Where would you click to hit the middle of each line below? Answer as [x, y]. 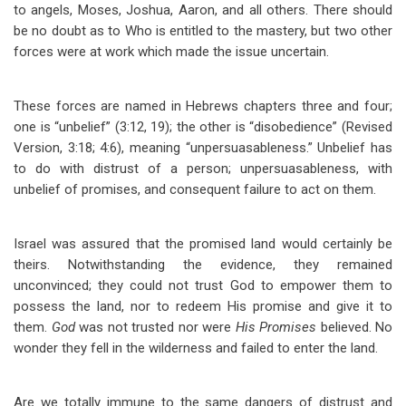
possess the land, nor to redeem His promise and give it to [203, 306]
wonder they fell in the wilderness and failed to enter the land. [196, 348]
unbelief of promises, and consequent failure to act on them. [195, 189]
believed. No [356, 327]
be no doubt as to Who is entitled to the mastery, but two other [203, 31]
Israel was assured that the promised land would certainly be [203, 244]
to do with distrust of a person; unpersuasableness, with [203, 169]
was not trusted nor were [157, 327]
